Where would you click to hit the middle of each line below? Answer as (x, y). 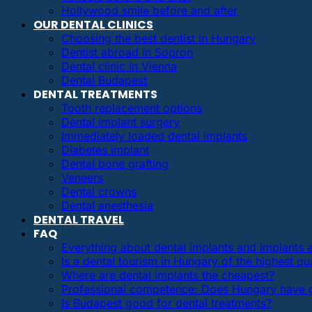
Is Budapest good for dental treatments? (166, 303)
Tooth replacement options (132, 108)
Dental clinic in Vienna (119, 66)
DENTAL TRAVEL (79, 219)
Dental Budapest (104, 80)
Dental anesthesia (107, 205)
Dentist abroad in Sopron (127, 52)
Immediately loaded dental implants (154, 135)
